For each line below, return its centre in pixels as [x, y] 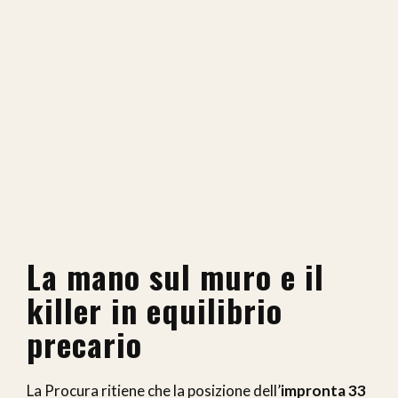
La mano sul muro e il [175, 276]
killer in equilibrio [155, 310]
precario [84, 344]
